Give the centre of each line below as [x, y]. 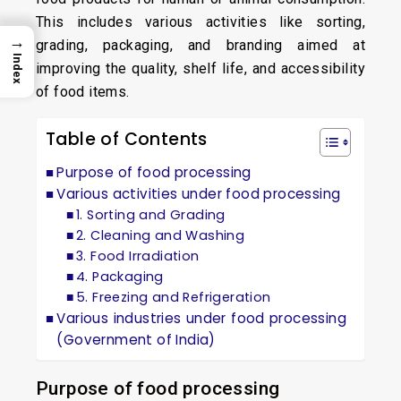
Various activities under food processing [199, 194]
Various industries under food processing [201, 318]
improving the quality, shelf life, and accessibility [200, 68]
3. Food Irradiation [138, 256]
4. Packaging [120, 277]
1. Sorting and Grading [151, 215]
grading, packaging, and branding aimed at [200, 45]
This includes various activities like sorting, [200, 22]
